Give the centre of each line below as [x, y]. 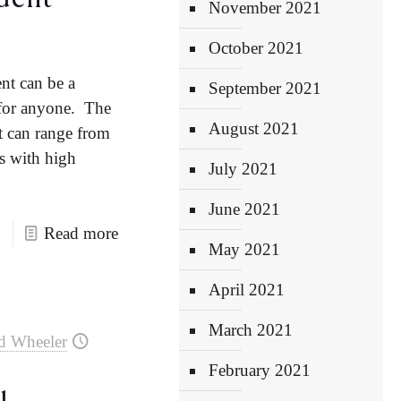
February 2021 [260, 370]
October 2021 [256, 48]
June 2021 [245, 209]
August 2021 [254, 128]
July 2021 [243, 169]
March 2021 [251, 330]
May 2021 [245, 249]
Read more [81, 233]
